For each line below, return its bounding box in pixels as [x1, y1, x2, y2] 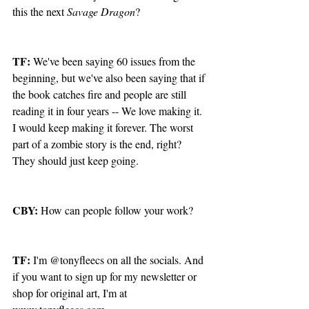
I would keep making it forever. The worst [12, 119, 196, 134]
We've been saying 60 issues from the [33, 53, 198, 68]
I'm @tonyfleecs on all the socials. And [30, 252, 206, 267]
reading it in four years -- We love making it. [12, 103, 205, 118]
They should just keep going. [12, 152, 142, 168]
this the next [12, 3, 67, 19]
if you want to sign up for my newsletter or [12, 268, 199, 283]
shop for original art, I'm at [12, 285, 130, 300]
